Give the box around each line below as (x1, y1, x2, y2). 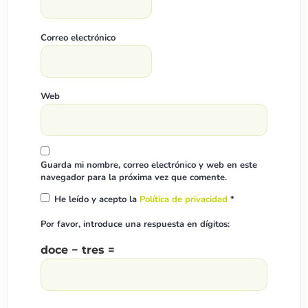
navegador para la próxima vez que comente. (41, 170, 227, 184)
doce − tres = (41, 243, 115, 256)
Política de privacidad (140, 193, 230, 206)
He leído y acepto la (54, 193, 140, 206)
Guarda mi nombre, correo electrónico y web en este (41, 158, 257, 171)
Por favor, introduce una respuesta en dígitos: (41, 218, 230, 231)
